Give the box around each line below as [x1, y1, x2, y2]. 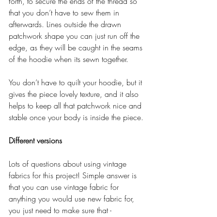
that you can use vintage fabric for [9, 181, 121, 192]
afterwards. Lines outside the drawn [9, 18, 124, 30]
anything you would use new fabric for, [9, 193, 137, 204]
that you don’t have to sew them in [9, 7, 122, 18]
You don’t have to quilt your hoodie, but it [9, 77, 144, 88]
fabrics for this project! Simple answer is [9, 170, 139, 181]
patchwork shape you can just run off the [9, 30, 142, 41]
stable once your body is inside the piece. [9, 111, 146, 123]
